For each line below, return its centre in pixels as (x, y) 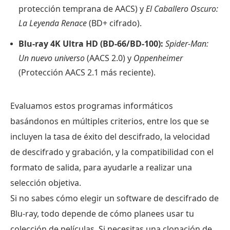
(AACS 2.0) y (109, 58)
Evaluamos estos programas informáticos (92, 106)
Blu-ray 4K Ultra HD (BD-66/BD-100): (91, 43)
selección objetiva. (46, 183)
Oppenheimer (158, 58)
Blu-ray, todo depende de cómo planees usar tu (102, 213)
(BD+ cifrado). (114, 23)
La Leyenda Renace (53, 23)
